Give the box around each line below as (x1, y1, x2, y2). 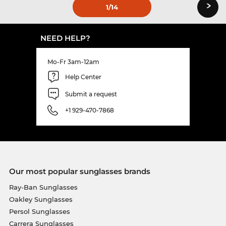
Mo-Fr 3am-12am (47, 58, 99, 66)
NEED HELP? (40, 33, 90, 43)
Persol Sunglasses (9, 207, 70, 216)
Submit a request (65, 90, 117, 98)
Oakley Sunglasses (9, 195, 73, 204)
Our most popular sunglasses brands (9, 166, 150, 177)
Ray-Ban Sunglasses (9, 183, 78, 192)
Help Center (65, 73, 101, 81)
